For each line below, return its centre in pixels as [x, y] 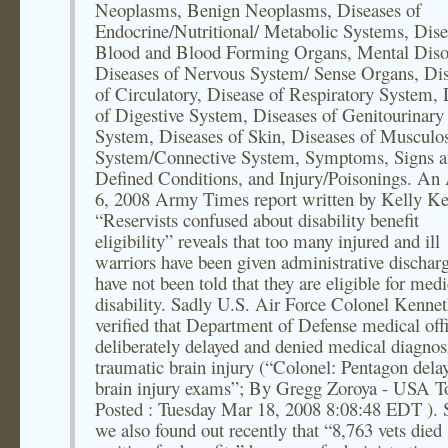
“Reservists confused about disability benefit [257, 219]
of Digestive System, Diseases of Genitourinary [269, 114]
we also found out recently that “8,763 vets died [268, 429]
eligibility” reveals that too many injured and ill [267, 240]
